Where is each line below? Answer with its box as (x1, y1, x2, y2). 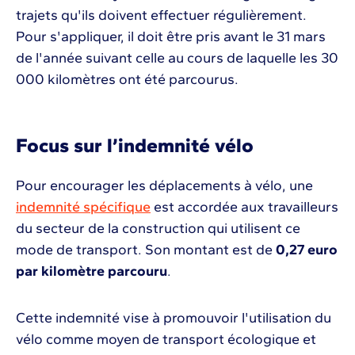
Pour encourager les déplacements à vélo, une (16, 176, 313, 194)
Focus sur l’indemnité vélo (16, 132, 254, 157)
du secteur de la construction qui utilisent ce (16, 219, 300, 237)
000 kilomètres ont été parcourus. (16, 70, 239, 88)
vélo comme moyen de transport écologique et (16, 330, 316, 348)
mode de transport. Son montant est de (16, 240, 273, 258)
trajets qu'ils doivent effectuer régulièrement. (16, 6, 307, 24)
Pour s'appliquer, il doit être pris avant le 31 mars (16, 27, 326, 45)
